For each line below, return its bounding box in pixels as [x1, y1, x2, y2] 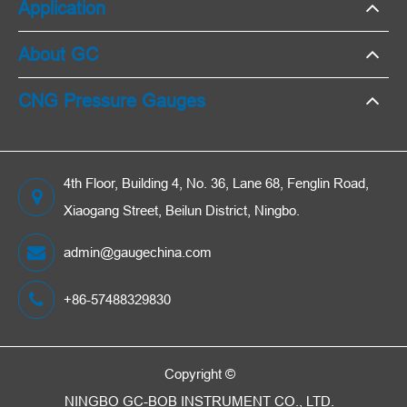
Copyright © [164, 366, 235, 382]
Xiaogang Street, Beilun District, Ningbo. [64, 203, 300, 219]
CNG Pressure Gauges [18, 90, 205, 112]
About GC [18, 44, 98, 65]
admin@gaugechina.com [64, 244, 212, 261]
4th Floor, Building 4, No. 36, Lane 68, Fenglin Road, [64, 175, 369, 192]
